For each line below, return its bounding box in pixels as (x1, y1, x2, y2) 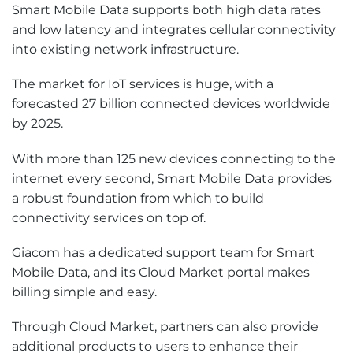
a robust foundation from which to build (12, 190, 264, 206)
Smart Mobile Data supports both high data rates (12, 2, 321, 18)
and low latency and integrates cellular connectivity (12, 22, 336, 38)
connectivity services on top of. (12, 210, 206, 225)
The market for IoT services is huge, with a (12, 76, 273, 92)
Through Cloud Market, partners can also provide (12, 319, 318, 334)
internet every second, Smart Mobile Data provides (12, 170, 332, 186)
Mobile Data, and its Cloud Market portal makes (12, 264, 310, 280)
